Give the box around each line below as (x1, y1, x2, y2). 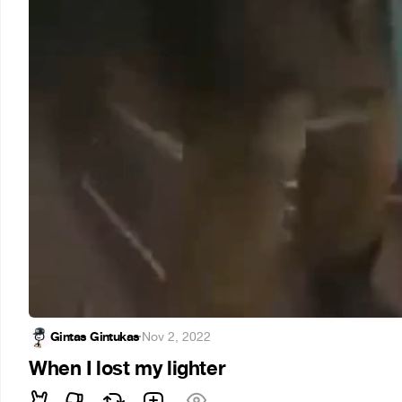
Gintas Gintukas (50, 328, 140, 345)
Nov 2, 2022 (142, 328, 212, 345)
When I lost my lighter (29, 356, 226, 381)
